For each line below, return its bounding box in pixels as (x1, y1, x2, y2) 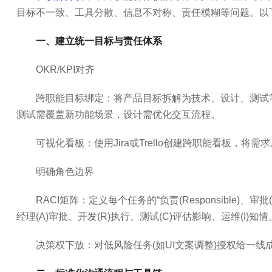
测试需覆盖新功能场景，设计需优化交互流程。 (16, 109, 220, 120)
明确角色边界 (35, 166, 94, 177)
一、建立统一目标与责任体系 (35, 36, 162, 46)
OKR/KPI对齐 (35, 64, 95, 75)
